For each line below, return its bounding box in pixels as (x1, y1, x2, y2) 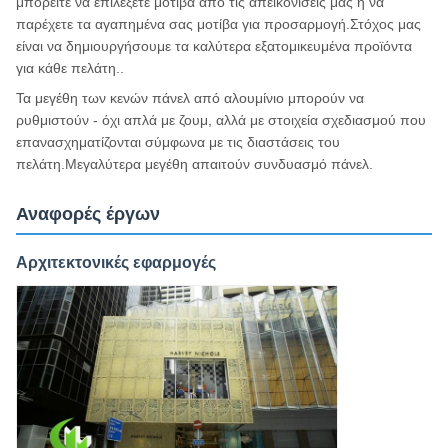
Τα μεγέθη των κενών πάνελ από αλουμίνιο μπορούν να (16, 90, 364, 107)
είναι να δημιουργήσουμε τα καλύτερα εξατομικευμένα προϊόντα (16, 38, 412, 55)
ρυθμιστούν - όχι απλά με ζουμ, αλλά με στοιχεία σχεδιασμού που (16, 112, 426, 129)
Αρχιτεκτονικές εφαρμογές (16, 254, 216, 272)
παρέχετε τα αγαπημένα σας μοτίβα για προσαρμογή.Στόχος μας (16, 16, 421, 33)
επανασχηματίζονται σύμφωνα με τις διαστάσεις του (16, 134, 340, 151)
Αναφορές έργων (16, 204, 160, 225)
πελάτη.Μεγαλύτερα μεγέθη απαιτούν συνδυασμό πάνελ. (16, 156, 373, 173)
